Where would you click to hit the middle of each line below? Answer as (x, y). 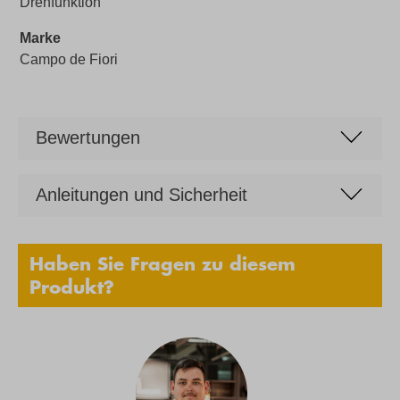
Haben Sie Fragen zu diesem (162, 264)
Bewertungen (88, 137)
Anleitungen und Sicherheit (142, 194)
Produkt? (71, 287)
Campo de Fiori (69, 59)
